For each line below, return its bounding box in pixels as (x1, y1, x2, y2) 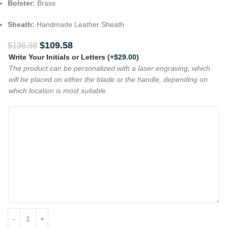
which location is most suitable (9, 87, 106, 95)
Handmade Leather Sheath (35, 20, 124, 28)
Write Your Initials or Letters (9, 53, 107, 62)
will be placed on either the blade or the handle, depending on (9, 75, 208, 84)
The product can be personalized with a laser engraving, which (9, 64, 210, 73)
